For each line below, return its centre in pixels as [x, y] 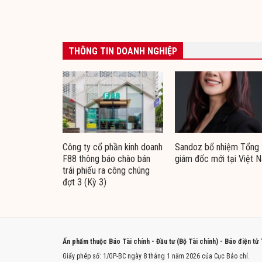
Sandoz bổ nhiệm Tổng [217, 147]
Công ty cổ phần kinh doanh [113, 147]
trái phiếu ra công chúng [106, 171]
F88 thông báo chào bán [106, 159]
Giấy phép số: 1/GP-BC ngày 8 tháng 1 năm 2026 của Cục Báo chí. [156, 256]
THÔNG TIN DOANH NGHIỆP [123, 51]
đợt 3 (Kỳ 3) [85, 182]
